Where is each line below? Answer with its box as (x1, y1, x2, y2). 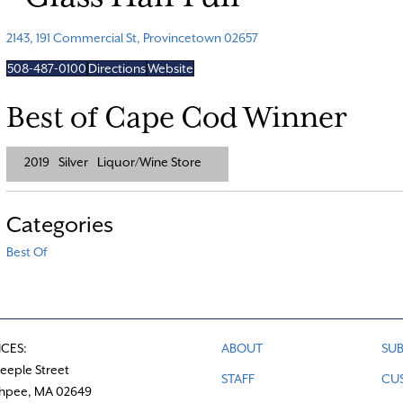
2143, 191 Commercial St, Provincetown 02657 (5, 30, 258, 45)
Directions (87, 60, 146, 76)
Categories (5, 211, 113, 237)
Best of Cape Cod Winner (5, 100, 347, 133)
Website (147, 60, 193, 76)
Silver (58, 154, 88, 169)
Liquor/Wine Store (96, 154, 201, 169)
